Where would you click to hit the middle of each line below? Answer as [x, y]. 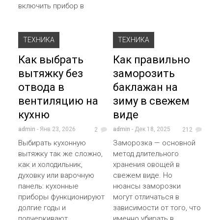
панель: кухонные [49, 186]
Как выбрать [51, 59]
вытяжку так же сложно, [61, 153]
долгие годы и [42, 207]
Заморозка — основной [154, 143]
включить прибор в [51, 6]
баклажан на [146, 87]
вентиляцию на [58, 101]
